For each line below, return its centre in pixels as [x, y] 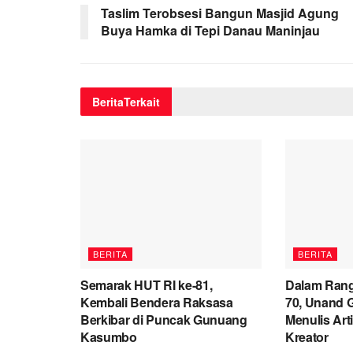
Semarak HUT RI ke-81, [147, 285]
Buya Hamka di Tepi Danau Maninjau [210, 30]
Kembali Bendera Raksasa [157, 303]
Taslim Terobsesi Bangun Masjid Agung [220, 13]
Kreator [307, 337]
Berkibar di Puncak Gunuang [164, 320]
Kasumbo [109, 337]
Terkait [142, 101]
